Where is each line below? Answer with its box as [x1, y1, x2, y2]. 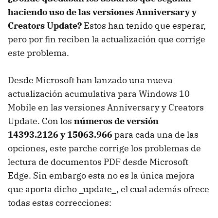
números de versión [74, 115, 159, 127]
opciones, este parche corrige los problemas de [8, 142, 201, 154]
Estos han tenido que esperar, [82, 19, 206, 31]
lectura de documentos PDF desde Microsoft [8, 156, 188, 167]
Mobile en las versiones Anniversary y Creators [8, 101, 204, 113]
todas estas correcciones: [8, 197, 111, 208]
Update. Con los [8, 115, 74, 127]
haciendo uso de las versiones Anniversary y [8, 6, 197, 18]
